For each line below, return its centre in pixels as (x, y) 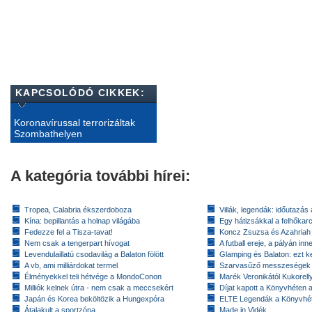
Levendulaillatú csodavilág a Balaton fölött (94, 254)
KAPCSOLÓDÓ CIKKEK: (80, 92)
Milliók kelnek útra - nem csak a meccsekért (99, 287)
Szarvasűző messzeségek (265, 265)
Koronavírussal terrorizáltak (75, 122)
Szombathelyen (48, 133)
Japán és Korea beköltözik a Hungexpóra (94, 298)
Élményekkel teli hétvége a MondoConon (93, 276)
